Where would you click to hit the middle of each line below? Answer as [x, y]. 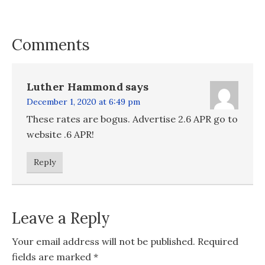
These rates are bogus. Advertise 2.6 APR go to [132, 119]
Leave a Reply [61, 218]
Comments [51, 44]
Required [218, 241]
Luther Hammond [75, 86]
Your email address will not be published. [104, 241]
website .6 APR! [60, 134]
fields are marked [53, 256]
